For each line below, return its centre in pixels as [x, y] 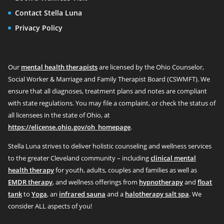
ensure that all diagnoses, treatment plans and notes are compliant [107, 91]
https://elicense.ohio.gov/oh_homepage [69, 127]
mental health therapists [59, 67]
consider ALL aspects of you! [50, 206]
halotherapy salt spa [157, 194]
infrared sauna [82, 194]
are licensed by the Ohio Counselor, [151, 67]
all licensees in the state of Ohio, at [59, 115]
